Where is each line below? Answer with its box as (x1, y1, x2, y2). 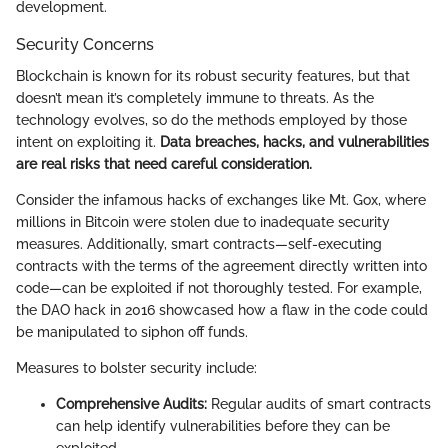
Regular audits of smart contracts (207, 396, 431, 413)
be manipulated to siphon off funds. (16, 324, 248, 341)
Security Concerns (16, 35, 154, 55)
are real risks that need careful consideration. (16, 156, 312, 173)
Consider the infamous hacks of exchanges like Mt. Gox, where (16, 192, 426, 209)
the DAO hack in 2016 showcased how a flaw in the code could (16, 302, 428, 319)
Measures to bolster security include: (16, 360, 257, 377)
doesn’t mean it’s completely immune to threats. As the (16, 90, 374, 107)
